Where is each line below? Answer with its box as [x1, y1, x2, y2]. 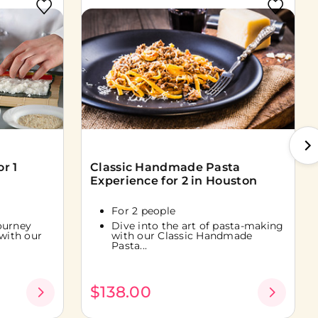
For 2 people [111, 204, 175, 217]
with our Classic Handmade [111, 229, 253, 243]
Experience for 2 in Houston [90, 173, 258, 187]
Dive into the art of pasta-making [111, 219, 284, 233]
